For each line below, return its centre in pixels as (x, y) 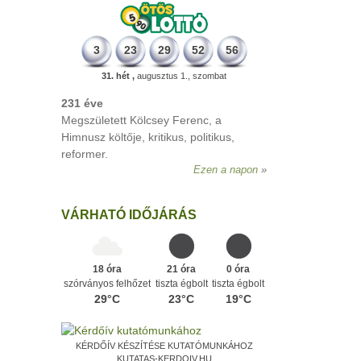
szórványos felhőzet (107, 284)
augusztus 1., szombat (180, 76)
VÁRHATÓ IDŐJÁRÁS (129, 215)
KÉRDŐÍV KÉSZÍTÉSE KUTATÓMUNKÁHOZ (164, 345)
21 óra (181, 269)
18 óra (107, 269)
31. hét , (118, 76)
